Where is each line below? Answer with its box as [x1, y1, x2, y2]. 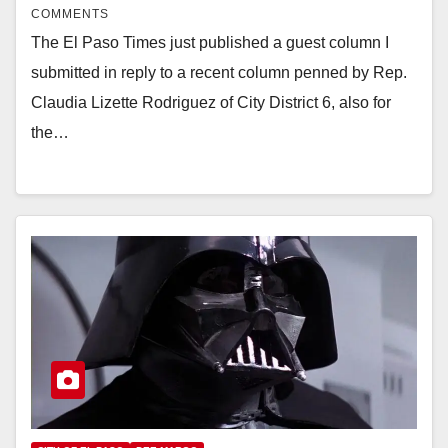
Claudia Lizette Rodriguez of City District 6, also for [31, 94, 391, 112]
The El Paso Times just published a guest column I [31, 34, 389, 52]
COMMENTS [31, 7, 109, 22]
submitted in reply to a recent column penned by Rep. [31, 64, 407, 82]
